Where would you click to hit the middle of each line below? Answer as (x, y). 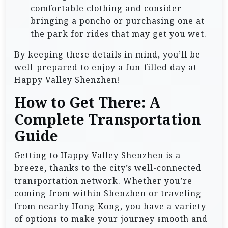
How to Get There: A (87, 103)
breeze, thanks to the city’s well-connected (108, 168)
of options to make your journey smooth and (111, 219)
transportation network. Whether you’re (103, 181)
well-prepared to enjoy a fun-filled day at (106, 67)
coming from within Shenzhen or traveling (108, 194)
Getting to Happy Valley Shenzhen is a (97, 155)
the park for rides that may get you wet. (119, 34)
